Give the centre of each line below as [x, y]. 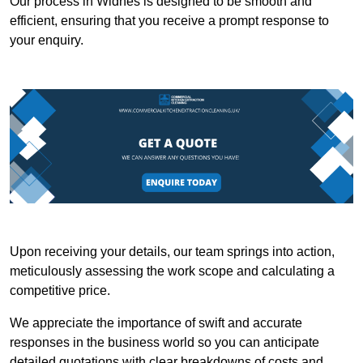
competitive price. [60, 291]
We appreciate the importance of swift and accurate [156, 323]
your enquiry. [47, 40]
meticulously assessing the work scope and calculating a [172, 271]
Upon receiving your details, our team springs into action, [172, 252]
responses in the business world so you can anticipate [164, 343]
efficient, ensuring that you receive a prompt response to [169, 20]
